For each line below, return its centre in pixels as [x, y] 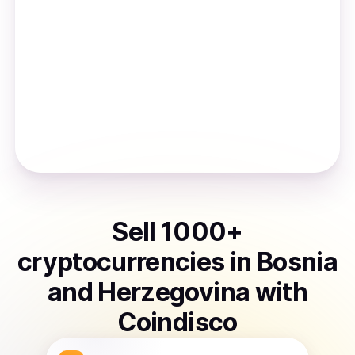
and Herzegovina [149, 292]
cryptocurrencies [121, 262]
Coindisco [177, 322]
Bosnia [298, 262]
